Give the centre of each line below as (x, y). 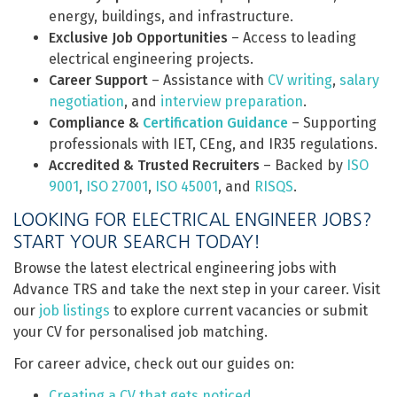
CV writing (300, 80)
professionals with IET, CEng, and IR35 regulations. (213, 144)
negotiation (86, 101)
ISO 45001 (187, 187)
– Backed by (303, 165)
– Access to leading (292, 38)
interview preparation (232, 101)
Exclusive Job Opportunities (138, 38)
